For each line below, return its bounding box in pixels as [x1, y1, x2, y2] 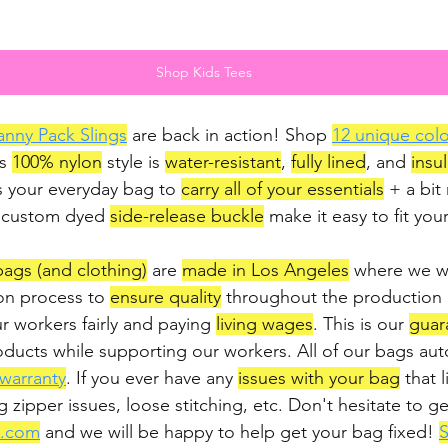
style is [102, 150, 165, 173]
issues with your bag [238, 366, 400, 389]
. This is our [313, 312, 409, 335]
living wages [216, 312, 313, 335]
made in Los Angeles [182, 258, 349, 281]
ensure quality [110, 285, 221, 308]
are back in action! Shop [127, 123, 332, 146]
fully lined [291, 150, 366, 173]
